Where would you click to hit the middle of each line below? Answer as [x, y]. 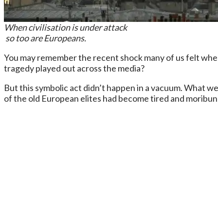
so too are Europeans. [45, 38]
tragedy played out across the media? [74, 68]
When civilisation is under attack [65, 27]
